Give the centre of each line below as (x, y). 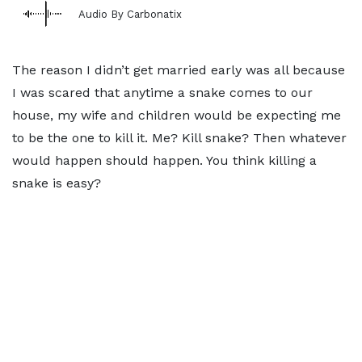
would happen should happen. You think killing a (164, 160)
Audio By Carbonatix (130, 14)
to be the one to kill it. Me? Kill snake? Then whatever (179, 138)
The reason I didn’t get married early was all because (179, 70)
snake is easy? (57, 183)
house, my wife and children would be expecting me (177, 115)
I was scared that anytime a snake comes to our (162, 93)
